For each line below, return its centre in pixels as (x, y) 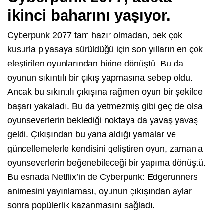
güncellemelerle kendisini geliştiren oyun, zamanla (105, 148)
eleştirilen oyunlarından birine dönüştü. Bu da (95, 63)
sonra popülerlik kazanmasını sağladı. (81, 205)
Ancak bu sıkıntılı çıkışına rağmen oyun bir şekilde (105, 92)
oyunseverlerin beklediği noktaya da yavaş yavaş (103, 120)
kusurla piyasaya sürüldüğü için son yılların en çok (105, 49)
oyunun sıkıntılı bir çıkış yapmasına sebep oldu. (100, 77)
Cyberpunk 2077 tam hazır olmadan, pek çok (95, 35)
